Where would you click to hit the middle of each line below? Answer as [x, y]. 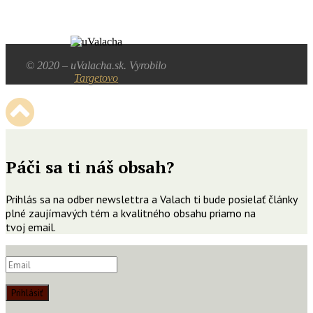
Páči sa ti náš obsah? [90, 167]
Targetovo [96, 78]
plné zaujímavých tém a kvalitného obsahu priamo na [131, 213]
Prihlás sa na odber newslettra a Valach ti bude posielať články [151, 199]
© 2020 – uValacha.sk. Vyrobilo [96, 66]
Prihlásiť [27, 292]
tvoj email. [31, 227]
